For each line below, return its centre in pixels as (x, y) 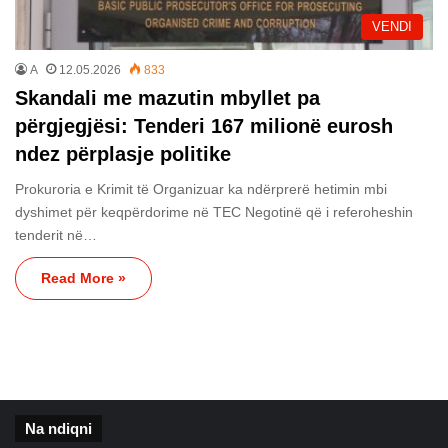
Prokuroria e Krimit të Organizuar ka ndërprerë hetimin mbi (201, 188)
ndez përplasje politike (123, 153)
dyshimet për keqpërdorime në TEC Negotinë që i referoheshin (214, 211)
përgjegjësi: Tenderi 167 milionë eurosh (204, 125)
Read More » (83, 277)
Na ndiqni (58, 428)
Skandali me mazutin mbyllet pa (167, 97)
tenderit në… (56, 234)
